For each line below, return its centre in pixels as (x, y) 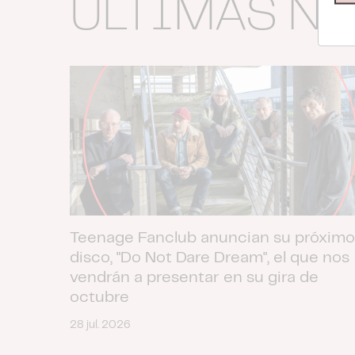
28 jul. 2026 (100, 325)
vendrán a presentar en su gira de (194, 278)
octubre (99, 298)
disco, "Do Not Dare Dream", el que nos (210, 258)
